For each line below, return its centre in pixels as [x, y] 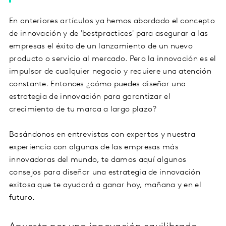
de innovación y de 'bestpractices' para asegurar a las [109, 34]
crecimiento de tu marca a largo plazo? [83, 110]
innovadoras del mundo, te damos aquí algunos [98, 160]
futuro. [22, 198]
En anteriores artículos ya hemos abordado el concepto [112, 21]
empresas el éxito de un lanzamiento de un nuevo [101, 47]
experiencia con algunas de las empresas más [94, 148]
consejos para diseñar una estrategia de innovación [105, 173]
